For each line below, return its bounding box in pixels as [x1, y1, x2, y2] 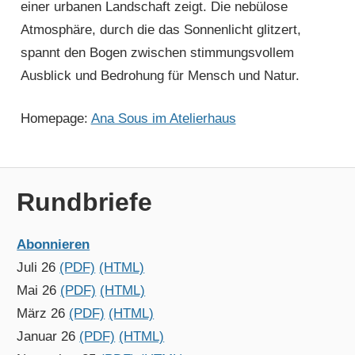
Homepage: [20, 111, 91, 127]
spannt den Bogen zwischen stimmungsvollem [20, 44, 294, 60]
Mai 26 [17, 283, 61, 299]
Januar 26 [17, 329, 80, 345]
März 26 [17, 306, 70, 322]
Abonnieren [17, 237, 90, 253]
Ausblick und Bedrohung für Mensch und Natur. [20, 67, 300, 83]
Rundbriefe [17, 188, 153, 217]
